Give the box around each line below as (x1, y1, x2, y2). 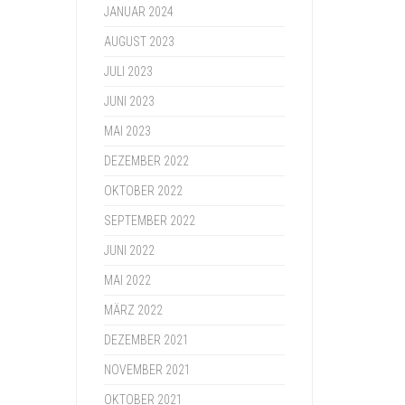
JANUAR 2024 (103, 5, 174, 19)
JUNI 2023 (103, 94, 155, 108)
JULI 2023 (103, 64, 153, 79)
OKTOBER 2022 (103, 184, 183, 198)
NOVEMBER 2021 (103, 363, 191, 377)
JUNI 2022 (103, 243, 155, 258)
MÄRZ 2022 (103, 303, 163, 317)
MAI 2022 (103, 273, 151, 287)
